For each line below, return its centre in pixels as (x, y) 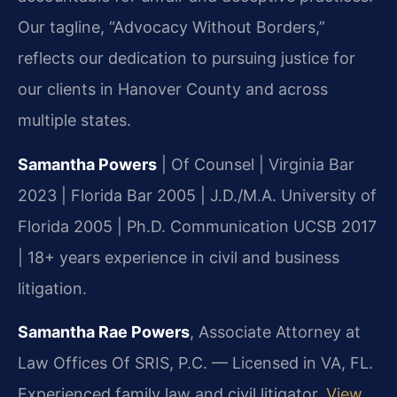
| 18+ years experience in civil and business (179, 257)
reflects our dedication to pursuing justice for (187, 58)
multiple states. (74, 121)
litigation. (52, 288)
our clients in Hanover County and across (173, 90)
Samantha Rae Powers (104, 332)
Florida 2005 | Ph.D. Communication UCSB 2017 (197, 226)
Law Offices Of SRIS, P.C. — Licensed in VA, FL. (195, 363)
